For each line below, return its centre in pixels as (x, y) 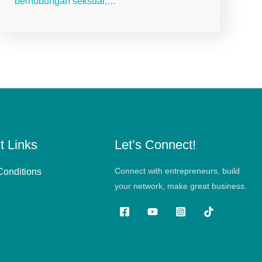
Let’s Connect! (155, 144)
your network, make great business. (181, 186)
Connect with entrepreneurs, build (177, 171)
